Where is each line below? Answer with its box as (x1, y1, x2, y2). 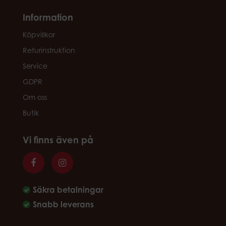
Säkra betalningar (32, 185, 103, 195)
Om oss (22, 93, 47, 101)
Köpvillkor (22, 30, 55, 39)
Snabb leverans (32, 199, 94, 209)
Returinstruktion (22, 46, 75, 54)
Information (22, 12, 73, 23)
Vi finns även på (22, 134, 93, 145)
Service (22, 62, 47, 70)
